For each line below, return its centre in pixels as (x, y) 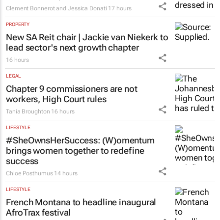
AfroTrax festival (39, 213)
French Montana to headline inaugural (81, 202)
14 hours (66, 174)
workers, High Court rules (56, 99)
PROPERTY (18, 25)
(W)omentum (128, 140)
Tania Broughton (28, 112)
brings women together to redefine (75, 151)
